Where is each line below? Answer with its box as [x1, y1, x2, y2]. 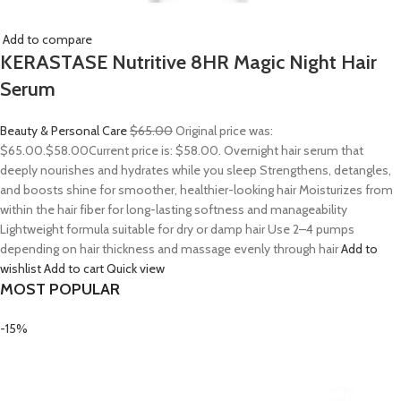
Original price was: [173, 123, 273, 139]
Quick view [107, 260, 165, 277]
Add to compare [3, 31, 92, 47]
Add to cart [44, 260, 104, 277]
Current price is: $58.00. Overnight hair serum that [89, 142, 363, 158]
